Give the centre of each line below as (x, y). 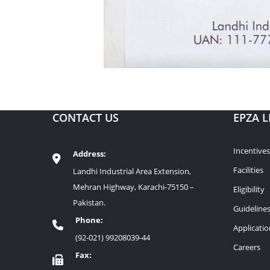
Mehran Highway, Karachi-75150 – (133, 187)
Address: (89, 153)
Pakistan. (89, 202)
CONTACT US (86, 117)
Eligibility (249, 189)
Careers (247, 247)
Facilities (248, 170)
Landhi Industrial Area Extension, (132, 171)
